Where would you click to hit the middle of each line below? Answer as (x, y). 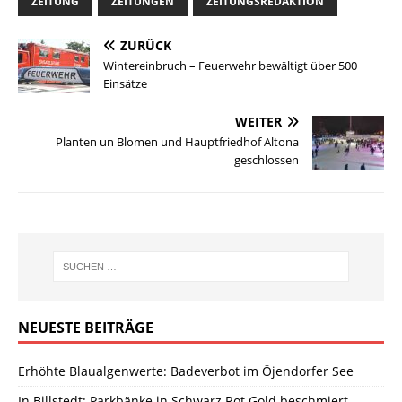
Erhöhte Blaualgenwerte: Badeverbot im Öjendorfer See (186, 371)
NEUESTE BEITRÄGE (86, 327)
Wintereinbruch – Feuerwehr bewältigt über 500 (230, 65)
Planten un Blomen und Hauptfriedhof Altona (177, 141)
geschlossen (267, 159)
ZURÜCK (146, 45)
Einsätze (125, 83)
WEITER (258, 121)
